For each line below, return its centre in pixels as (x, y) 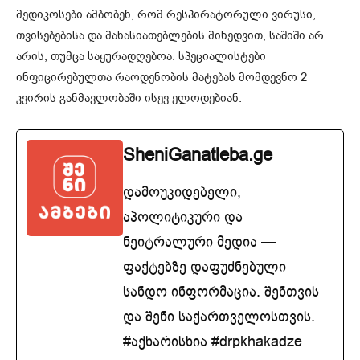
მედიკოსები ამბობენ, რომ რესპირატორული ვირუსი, (166, 15)
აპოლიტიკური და (183, 217)
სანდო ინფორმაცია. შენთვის (221, 292)
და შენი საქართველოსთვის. (219, 317)
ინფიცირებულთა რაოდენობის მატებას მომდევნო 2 (162, 78)
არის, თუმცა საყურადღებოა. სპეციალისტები (141, 57)
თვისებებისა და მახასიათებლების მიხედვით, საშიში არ (170, 36)
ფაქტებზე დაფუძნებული (205, 267)
